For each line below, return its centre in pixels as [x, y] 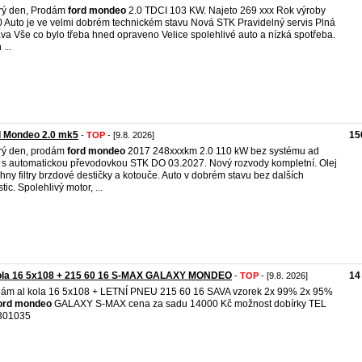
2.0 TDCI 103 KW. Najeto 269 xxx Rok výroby [226, 11]
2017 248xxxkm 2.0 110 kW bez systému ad [222, 151]
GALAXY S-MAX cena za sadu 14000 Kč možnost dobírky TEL [189, 304]
